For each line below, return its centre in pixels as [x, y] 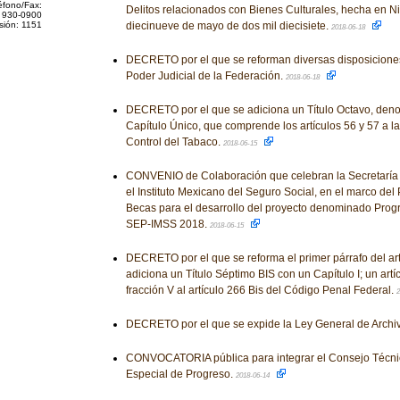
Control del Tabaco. [174, 142]
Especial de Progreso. [180, 374]
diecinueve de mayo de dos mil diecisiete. [228, 26]
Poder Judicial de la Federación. [205, 76]
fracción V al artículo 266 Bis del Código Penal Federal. [261, 290]
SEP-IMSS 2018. [167, 224]
